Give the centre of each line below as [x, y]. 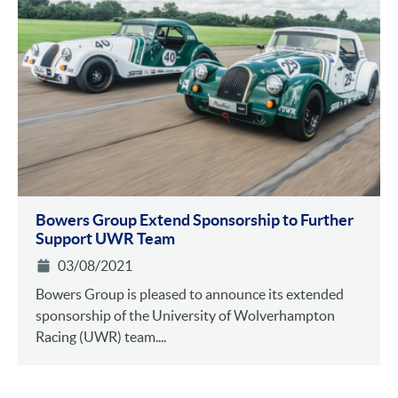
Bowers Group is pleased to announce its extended [190, 294]
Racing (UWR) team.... [101, 336]
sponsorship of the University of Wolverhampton [185, 315]
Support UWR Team [105, 238]
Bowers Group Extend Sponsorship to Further [195, 219]
